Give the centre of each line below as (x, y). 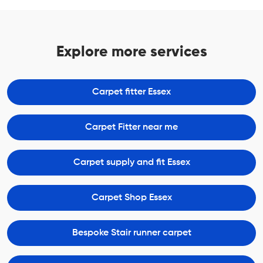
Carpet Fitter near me (131, 127)
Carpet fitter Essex (131, 92)
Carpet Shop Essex (131, 198)
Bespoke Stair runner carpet (131, 233)
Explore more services (131, 52)
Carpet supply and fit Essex (131, 162)
